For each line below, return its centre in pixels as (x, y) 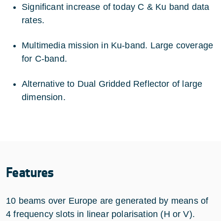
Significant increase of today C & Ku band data (116, 7)
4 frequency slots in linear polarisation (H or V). (100, 214)
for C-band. (44, 58)
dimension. (44, 97)
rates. (33, 20)
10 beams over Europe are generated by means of (107, 201)
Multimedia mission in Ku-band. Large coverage (118, 45)
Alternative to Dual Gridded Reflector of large (112, 84)
